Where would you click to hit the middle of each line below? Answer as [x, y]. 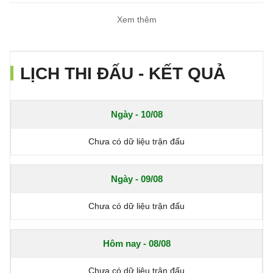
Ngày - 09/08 [136, 179]
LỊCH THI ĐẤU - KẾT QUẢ [123, 74]
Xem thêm [136, 20]
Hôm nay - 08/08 [136, 244]
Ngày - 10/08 [136, 115]
